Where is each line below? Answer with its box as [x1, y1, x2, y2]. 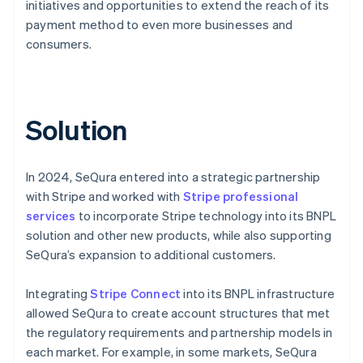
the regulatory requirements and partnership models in [26, 323, 333, 340]
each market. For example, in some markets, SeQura [26, 343, 317, 360]
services [26, 207, 76, 224]
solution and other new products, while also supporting [26, 226, 331, 243]
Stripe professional [182, 187, 299, 204]
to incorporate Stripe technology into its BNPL [75, 207, 337, 224]
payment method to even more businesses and [26, 15, 293, 32]
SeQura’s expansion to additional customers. [26, 246, 276, 263]
